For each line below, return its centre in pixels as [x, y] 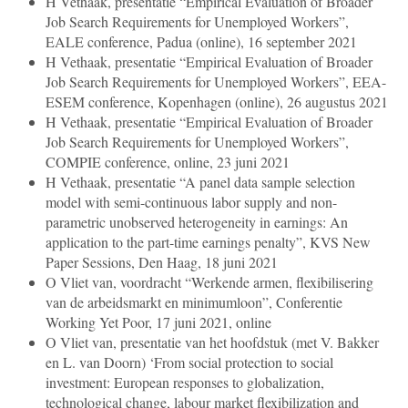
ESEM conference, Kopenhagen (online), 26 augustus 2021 [217, 102]
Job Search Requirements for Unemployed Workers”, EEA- [216, 82]
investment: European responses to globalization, [185, 382]
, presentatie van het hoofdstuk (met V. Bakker [246, 342]
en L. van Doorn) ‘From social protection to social [189, 362]
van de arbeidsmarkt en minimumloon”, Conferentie [194, 302]
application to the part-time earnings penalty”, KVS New [208, 242]
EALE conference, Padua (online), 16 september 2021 [201, 42]
